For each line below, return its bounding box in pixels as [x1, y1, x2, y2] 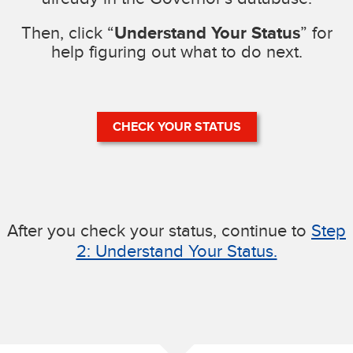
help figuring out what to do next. [50, 42, 303, 61]
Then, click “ [20, 23, 114, 43]
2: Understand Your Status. [76, 241, 277, 261]
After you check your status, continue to [7, 221, 311, 240]
